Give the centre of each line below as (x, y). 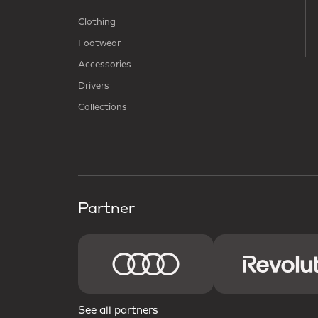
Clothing (97, 22)
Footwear (99, 43)
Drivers (94, 86)
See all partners (118, 311)
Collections (103, 107)
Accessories (105, 65)
